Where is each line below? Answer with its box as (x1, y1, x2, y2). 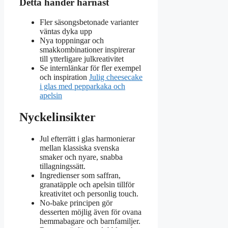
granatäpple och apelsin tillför (40, 180, 134, 189)
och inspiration (40, 72, 89, 81)
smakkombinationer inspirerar (40, 45, 135, 54)
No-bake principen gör (40, 198, 112, 207)
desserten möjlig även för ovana (40, 207, 141, 216)
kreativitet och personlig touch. (40, 189, 138, 198)
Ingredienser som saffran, (40, 170, 121, 180)
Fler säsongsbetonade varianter (40, 17, 138, 26)
